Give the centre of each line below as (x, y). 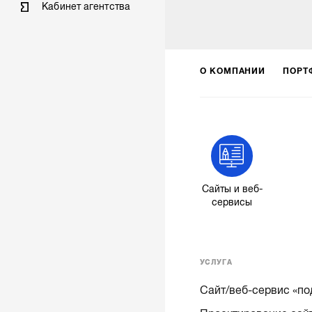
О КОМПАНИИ (233, 71)
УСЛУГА (216, 262)
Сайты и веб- (232, 189)
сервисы (232, 203)
